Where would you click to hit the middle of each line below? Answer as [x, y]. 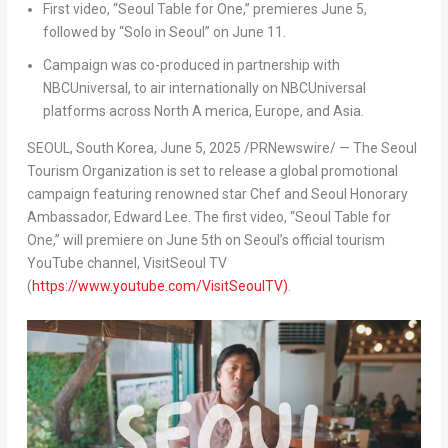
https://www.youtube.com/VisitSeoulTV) [159, 285]
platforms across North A [122, 110]
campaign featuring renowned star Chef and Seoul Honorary [217, 193]
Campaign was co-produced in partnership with [191, 64]
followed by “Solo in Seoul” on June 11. [164, 32]
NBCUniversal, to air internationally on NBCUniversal [204, 87]
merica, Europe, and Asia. [284, 110]
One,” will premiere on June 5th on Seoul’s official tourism [205, 239]
